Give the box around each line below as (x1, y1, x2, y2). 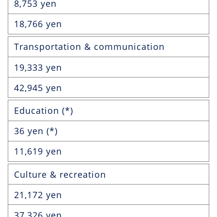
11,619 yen (14, 145, 62, 157)
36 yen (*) (14, 125, 58, 137)
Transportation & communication (14, 41, 165, 53)
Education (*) (14, 105, 73, 117)
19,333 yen (14, 61, 62, 73)
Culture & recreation (14, 168, 106, 180)
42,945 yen (14, 81, 62, 93)
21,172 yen (14, 188, 62, 201)
